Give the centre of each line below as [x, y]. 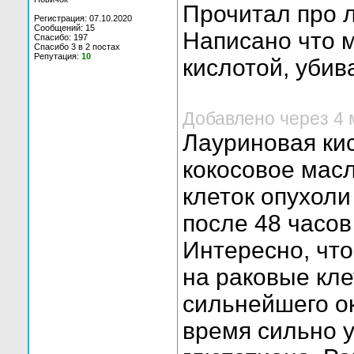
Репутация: [58, 56]
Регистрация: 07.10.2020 [83, 18]
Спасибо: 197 [61, 37]
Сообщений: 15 [64, 28]
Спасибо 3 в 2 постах [77, 47]
